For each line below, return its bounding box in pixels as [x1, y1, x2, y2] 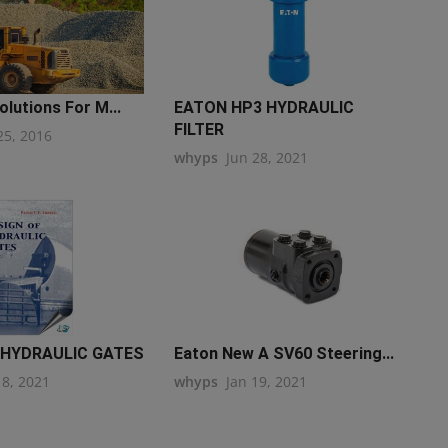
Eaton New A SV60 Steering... [173, 344, 394, 364]
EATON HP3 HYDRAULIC [173, 98, 354, 118]
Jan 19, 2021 [225, 372, 307, 392]
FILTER [173, 120, 224, 140]
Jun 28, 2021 [225, 148, 308, 168]
